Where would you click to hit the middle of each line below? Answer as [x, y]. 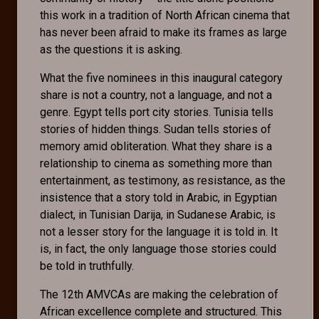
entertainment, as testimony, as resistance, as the [163, 181]
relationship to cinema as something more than [156, 164]
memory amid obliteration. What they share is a [156, 147]
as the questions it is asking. [111, 50]
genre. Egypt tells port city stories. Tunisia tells [157, 113]
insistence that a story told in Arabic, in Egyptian [158, 198]
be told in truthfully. [87, 266]
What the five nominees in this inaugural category [161, 78]
